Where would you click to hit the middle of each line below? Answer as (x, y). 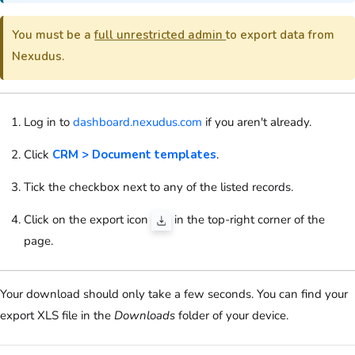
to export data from (281, 35)
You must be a (53, 35)
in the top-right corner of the (248, 220)
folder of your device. (232, 316)
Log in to (48, 122)
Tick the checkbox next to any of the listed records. (158, 187)
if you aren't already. (257, 122)
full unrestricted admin (160, 35)
